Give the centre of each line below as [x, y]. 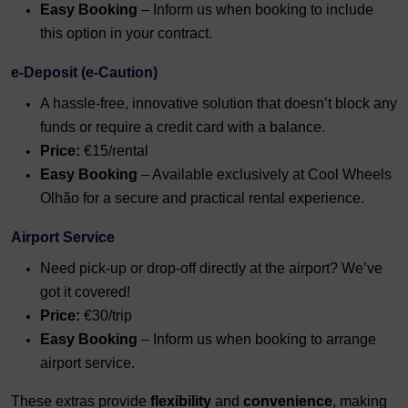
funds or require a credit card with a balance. [183, 127]
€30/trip [106, 316]
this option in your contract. [126, 34]
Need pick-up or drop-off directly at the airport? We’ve [211, 269]
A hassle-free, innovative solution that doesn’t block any [219, 104]
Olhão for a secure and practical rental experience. [202, 199]
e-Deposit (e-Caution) [84, 73]
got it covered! [85, 292]
